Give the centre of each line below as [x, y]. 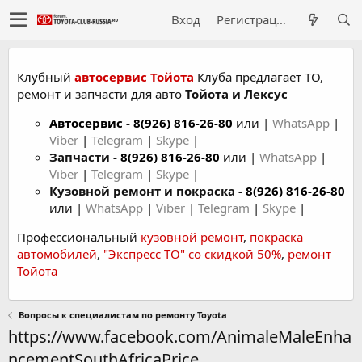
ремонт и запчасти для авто [101, 94]
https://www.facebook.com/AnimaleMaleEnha [180, 337]
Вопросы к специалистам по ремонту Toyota [122, 315]
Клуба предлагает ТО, [259, 77]
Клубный [46, 77]
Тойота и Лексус [236, 94]
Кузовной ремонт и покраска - [147, 191]
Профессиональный [79, 237]
